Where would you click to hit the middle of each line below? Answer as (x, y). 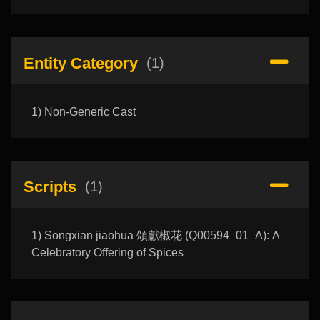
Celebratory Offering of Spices (107, 253)
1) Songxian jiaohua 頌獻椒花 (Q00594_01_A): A (155, 236)
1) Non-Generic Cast (83, 112)
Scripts (50, 186)
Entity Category (80, 63)
